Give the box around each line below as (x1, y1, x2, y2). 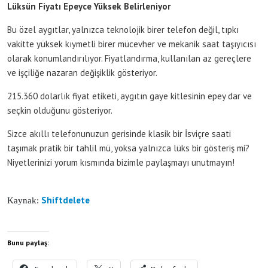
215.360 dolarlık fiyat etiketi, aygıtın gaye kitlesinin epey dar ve (7, 90, 252, 102)
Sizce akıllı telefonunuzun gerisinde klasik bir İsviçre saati (7, 128, 231, 139)
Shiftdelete (41, 194, 92, 206)
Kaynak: (7, 196, 41, 205)
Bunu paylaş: (7, 238, 49, 247)
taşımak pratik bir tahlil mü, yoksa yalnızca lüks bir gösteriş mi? (7, 142, 249, 154)
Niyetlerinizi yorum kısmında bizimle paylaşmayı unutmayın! (7, 157, 234, 168)
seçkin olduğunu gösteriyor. (7, 105, 112, 116)
